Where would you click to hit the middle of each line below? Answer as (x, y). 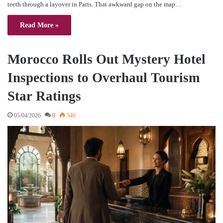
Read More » (39, 25)
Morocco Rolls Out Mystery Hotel (107, 59)
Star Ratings (44, 96)
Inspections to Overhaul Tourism (104, 77)
